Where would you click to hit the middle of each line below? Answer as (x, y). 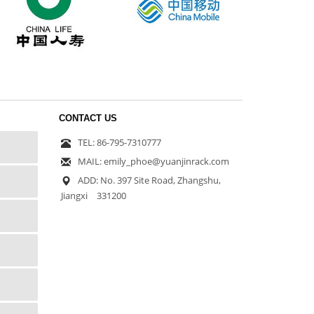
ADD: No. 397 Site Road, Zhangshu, (149, 180)
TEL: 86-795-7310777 (119, 142)
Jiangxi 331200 (93, 195)
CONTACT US (88, 118)
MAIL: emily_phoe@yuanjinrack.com (153, 161)
